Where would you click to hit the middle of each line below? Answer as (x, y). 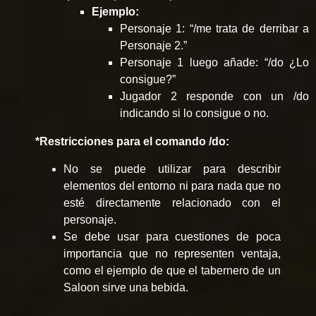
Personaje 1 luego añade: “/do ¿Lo (214, 63)
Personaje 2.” (153, 46)
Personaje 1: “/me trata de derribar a (214, 29)
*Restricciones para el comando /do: (132, 142)
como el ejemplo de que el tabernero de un (172, 270)
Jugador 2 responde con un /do (214, 97)
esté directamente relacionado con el (172, 202)
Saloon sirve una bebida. (126, 287)
